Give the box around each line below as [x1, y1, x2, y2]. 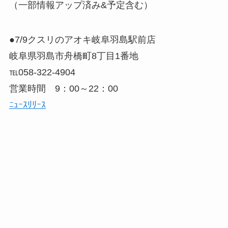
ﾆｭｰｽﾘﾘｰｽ [9, 100, 46, 110]
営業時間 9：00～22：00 [9, 83, 118, 94]
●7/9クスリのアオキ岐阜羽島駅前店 [9, 35, 156, 45]
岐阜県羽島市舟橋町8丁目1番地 [9, 51, 138, 62]
